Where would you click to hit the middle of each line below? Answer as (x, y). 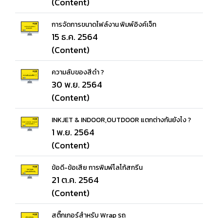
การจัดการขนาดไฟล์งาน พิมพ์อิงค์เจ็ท (104, 25)
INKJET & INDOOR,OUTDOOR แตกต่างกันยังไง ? (121, 120)
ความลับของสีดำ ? (78, 72)
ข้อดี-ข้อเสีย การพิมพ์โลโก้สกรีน (97, 168)
